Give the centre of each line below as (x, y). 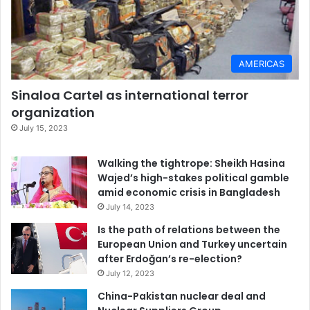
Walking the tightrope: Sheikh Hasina (191, 163)
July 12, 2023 (130, 273)
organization (53, 112)
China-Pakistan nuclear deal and (182, 296)
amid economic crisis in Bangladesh (189, 192)
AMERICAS (262, 63)
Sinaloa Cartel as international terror (130, 95)
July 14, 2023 (130, 207)
